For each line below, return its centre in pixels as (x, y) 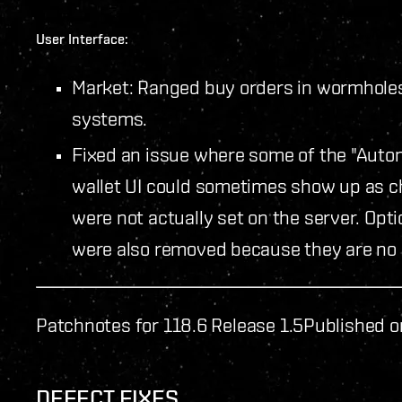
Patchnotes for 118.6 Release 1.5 (170, 324)
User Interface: (82, 39)
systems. (110, 118)
